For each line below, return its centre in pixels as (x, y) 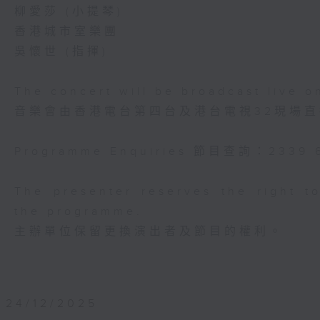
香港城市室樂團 (67, 32)
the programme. (79, 212)
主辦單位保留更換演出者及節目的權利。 (149, 232)
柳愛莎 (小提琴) (69, 12)
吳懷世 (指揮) (61, 52)
